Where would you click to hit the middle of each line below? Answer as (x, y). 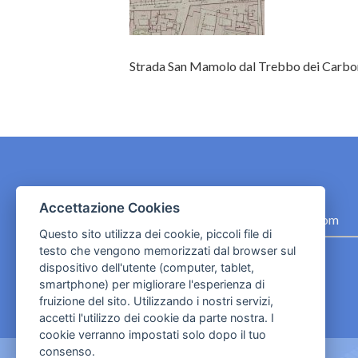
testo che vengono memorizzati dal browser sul (167, 251)
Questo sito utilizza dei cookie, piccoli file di (155, 234)
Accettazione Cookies (109, 208)
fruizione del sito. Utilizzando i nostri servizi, (156, 301)
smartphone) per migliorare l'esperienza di (151, 284)
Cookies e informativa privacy (225, 254)
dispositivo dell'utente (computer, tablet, (146, 267)
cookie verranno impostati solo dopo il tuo (152, 334)
